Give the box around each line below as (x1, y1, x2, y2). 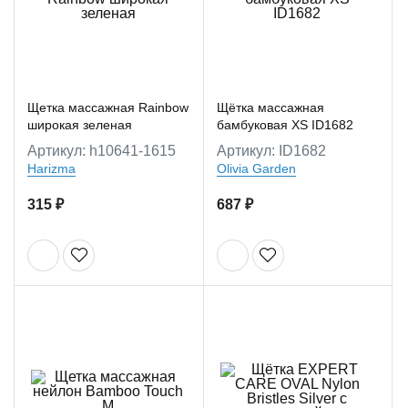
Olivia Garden (216, 160, 296, 176)
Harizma (27, 160, 76, 176)
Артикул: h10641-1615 (27, 142, 176, 158)
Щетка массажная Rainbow (27, 99, 189, 115)
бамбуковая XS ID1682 (216, 117, 353, 132)
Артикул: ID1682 (216, 142, 326, 158)
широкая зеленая (27, 117, 132, 132)
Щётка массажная (216, 99, 324, 115)
